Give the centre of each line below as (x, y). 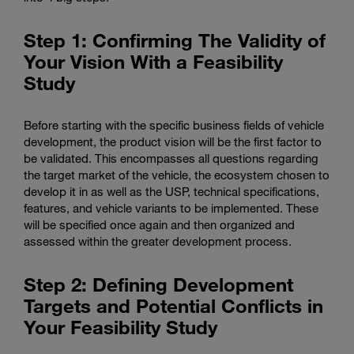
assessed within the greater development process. (158, 241)
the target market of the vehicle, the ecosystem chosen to (177, 175)
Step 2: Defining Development (158, 284)
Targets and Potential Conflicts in (173, 306)
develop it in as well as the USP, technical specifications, (171, 192)
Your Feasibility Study (121, 327)
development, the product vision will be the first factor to (173, 142)
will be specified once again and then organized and (159, 225)
